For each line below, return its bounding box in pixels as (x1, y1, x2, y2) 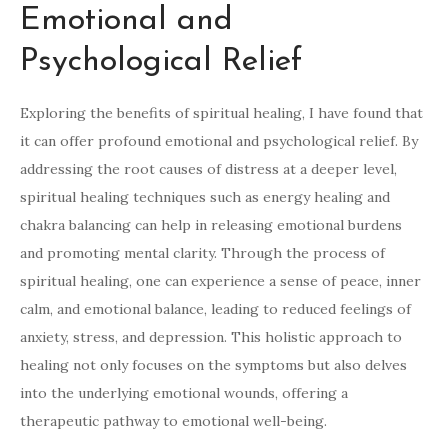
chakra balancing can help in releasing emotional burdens (20, 216, 402, 235)
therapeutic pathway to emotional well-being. (20, 412, 327, 431)
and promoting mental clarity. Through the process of (20, 244, 385, 263)
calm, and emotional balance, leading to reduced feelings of (20, 300, 411, 319)
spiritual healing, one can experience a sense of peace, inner (20, 272, 421, 291)
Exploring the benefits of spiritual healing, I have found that (20, 104, 423, 123)
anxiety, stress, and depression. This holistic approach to (20, 328, 402, 347)
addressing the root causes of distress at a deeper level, (20, 160, 397, 179)
